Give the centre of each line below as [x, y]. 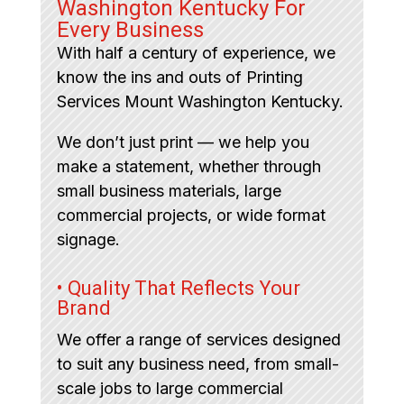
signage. [88, 239]
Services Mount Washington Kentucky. [200, 101]
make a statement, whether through [188, 166]
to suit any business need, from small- [197, 363]
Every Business [130, 29]
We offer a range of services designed [198, 339]
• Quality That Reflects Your [178, 288]
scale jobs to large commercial [170, 388]
